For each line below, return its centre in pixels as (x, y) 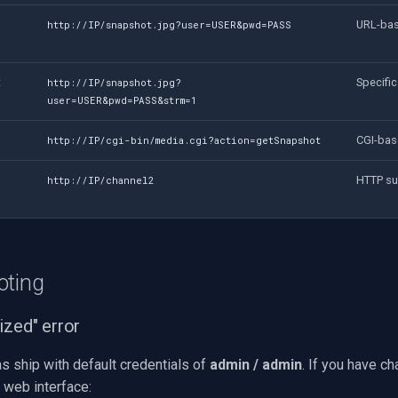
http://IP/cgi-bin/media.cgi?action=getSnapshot (184, 140)
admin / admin (256, 364)
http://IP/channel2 (101, 180)
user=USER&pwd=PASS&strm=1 (123, 100)
